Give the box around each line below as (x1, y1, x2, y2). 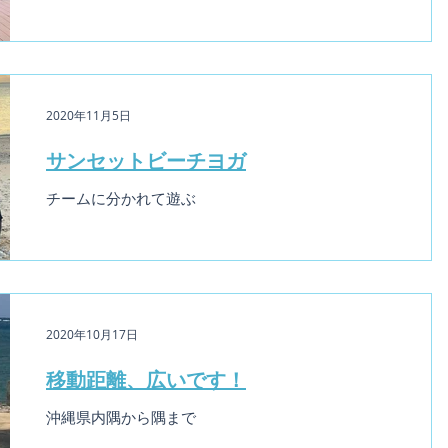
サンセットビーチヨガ (46, 146, 246, 174)
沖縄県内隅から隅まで (46, 406, 196, 427)
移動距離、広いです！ (46, 364, 246, 393)
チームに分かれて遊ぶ (46, 188, 196, 208)
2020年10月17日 (46, 325, 138, 342)
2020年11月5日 (46, 107, 131, 123)
